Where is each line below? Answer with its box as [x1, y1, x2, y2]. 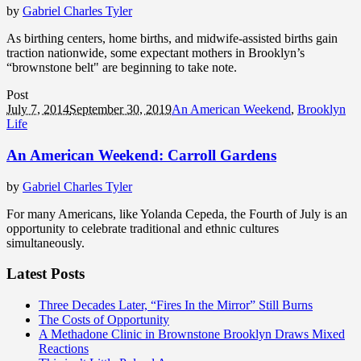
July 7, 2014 [6, 102, 69, 117]
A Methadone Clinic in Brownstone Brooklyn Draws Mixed [39, 327, 345, 342]
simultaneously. [6, 235, 85, 250]
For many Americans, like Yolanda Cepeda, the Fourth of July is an [6, 206, 347, 221]
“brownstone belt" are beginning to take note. [6, 60, 237, 75]
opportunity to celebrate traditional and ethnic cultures [6, 221, 279, 235]
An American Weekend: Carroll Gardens [6, 147, 276, 164]
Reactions [39, 342, 89, 356]
